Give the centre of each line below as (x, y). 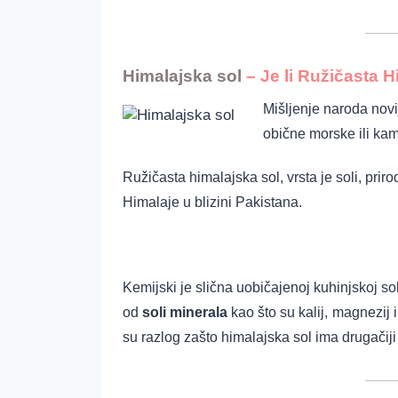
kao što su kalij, (278, 313)
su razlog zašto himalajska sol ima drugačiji (259, 338)
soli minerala (185, 313)
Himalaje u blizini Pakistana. (212, 202)
